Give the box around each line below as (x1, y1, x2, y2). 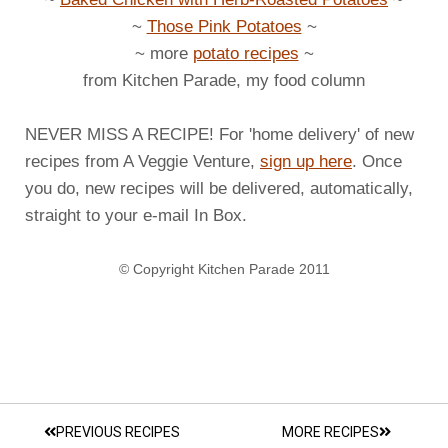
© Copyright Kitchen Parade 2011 (118, 260, 330, 277)
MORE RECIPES (281, 423, 379, 440)
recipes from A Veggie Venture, (25, 151, 260, 171)
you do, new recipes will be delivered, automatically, (25, 178, 413, 198)
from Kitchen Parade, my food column (83, 70, 365, 90)
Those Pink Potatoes (146, 16, 302, 36)
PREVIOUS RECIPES (56, 423, 180, 440)
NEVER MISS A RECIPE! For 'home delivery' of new (25, 124, 414, 144)
